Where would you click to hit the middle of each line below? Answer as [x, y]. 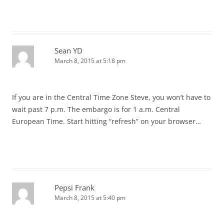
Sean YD [68, 50]
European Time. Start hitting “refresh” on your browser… [106, 121]
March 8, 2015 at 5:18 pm [90, 60]
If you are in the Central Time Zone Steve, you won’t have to [111, 97]
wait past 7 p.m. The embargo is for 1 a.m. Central [96, 109]
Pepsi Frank [74, 187]
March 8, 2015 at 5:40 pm [90, 197]
